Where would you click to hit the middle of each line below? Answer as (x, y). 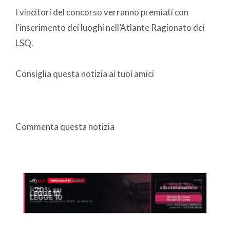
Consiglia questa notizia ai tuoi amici (85, 74)
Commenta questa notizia (65, 127)
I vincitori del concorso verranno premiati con (102, 12)
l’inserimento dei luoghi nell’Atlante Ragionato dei (110, 28)
